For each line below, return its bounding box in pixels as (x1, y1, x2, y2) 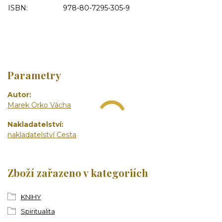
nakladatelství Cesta (7, 130, 76, 139)
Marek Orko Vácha (7, 101, 71, 110)
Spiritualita (20, 207, 55, 215)
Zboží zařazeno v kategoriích (7, 166, 148, 180)
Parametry (7, 67, 61, 82)
